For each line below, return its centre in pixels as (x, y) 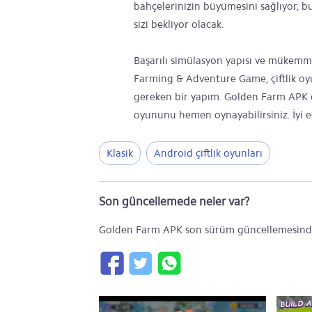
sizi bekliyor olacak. (179, 24)
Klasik (120, 153)
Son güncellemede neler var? (174, 201)
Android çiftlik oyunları (208, 153)
